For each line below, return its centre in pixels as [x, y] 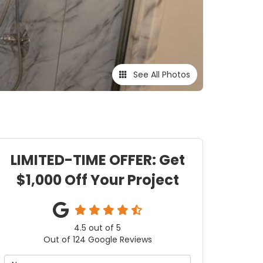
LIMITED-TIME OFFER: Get [97, 160]
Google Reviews [119, 240]
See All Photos [161, 75]
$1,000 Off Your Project [97, 180]
